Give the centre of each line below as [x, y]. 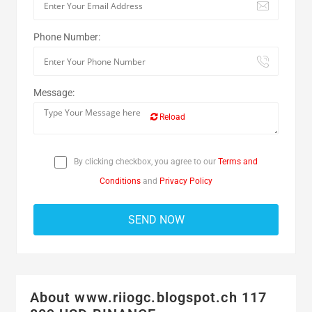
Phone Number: [67, 37]
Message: [54, 93]
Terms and [238, 162]
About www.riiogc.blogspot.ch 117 [148, 297]
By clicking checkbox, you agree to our [145, 162]
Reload [171, 117]
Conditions [120, 181]
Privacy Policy [186, 181]
